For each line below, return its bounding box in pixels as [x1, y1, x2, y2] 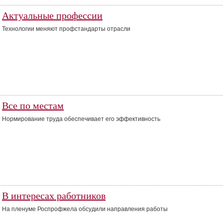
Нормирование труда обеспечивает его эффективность [2, 115, 160, 122]
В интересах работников [2, 190, 106, 201]
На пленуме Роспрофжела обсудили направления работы [2, 206, 168, 213]
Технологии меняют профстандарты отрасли [2, 25, 130, 32]
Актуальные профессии [2, 10, 103, 21]
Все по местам [2, 100, 64, 111]
